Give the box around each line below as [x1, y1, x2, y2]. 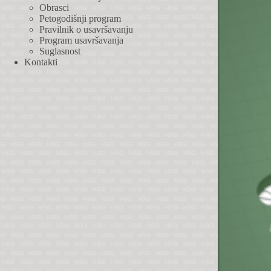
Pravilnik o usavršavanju [39, 24, 133, 34]
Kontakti [24, 56, 57, 67]
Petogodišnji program [39, 13, 121, 24]
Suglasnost [39, 45, 80, 56]
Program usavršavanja [39, 34, 123, 45]
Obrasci [39, 2, 69, 13]
